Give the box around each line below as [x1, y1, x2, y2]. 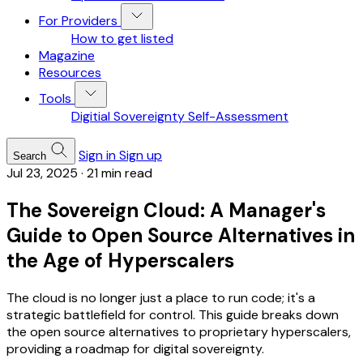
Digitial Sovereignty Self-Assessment [71, 108, 288, 125]
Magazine [39, 47, 95, 64]
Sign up [119, 147, 162, 164]
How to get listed [71, 30, 173, 47]
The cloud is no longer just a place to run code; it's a [6, 288, 315, 306]
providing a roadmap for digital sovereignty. [6, 340, 264, 357]
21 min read [87, 164, 152, 181]
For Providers [39, 12, 117, 29]
